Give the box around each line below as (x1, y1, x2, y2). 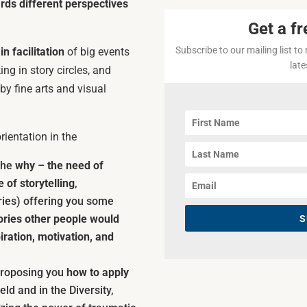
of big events (64, 45, 130, 58)
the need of (47, 158, 104, 172)
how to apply (66, 265, 130, 279)
